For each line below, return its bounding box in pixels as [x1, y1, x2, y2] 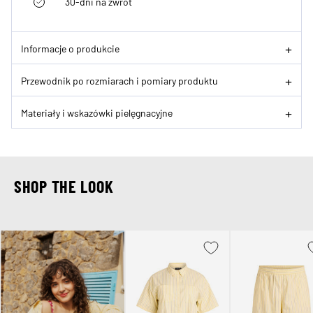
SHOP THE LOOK [14, 176, 114, 197]
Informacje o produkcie [21, 41, 119, 54]
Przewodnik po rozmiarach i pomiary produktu [21, 73, 218, 87]
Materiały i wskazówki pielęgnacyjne [21, 105, 173, 119]
